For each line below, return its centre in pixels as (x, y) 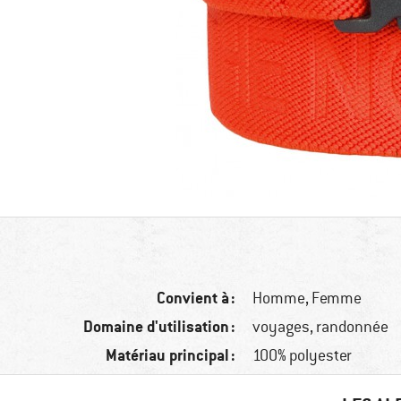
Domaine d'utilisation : (160, 327)
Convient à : (196, 298)
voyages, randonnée (321, 327)
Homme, (282, 299)
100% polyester (303, 356)
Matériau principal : (171, 355)
